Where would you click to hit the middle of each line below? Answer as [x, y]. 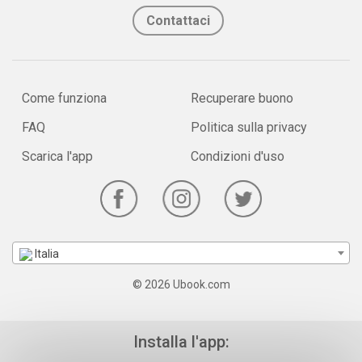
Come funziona [64, 98]
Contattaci [178, 21]
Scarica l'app [57, 156]
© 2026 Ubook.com [181, 284]
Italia [46, 254]
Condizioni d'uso [238, 156]
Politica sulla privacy [249, 127]
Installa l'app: [181, 342]
